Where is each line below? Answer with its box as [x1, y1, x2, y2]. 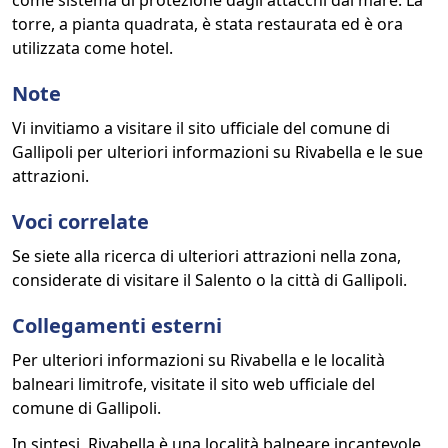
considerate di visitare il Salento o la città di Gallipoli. [12, 269, 407, 291]
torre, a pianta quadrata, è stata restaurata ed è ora [12, 13, 403, 35]
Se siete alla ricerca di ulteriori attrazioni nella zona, [12, 245, 401, 267]
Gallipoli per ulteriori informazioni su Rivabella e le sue [12, 141, 423, 163]
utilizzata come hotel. [12, 37, 173, 59]
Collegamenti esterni [12, 312, 222, 339]
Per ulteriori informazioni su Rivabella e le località [12, 349, 385, 371]
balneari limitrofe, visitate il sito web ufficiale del [12, 373, 375, 395]
